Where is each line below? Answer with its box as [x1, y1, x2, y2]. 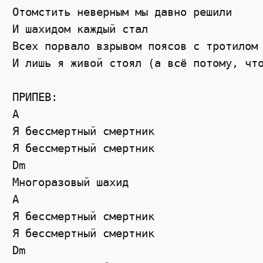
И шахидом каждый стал [12, 22, 149, 36]
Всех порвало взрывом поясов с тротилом [12, 39, 258, 53]
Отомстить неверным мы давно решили [12, 5, 232, 19]
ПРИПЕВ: [12, 90, 58, 104]
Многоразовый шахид [12, 176, 129, 190]
